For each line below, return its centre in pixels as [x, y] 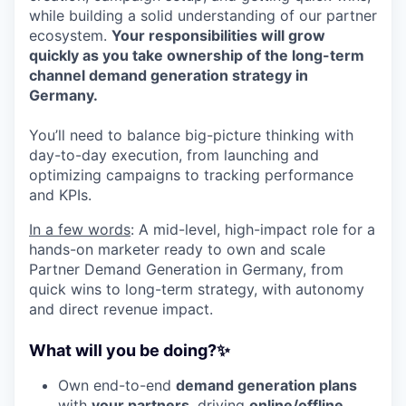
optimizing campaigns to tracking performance [191, 174]
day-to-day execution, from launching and [174, 155]
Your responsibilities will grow [218, 35]
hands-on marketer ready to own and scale [177, 249]
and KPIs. [60, 194]
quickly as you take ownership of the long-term [197, 55]
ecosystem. [70, 35]
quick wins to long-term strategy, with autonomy [197, 289]
